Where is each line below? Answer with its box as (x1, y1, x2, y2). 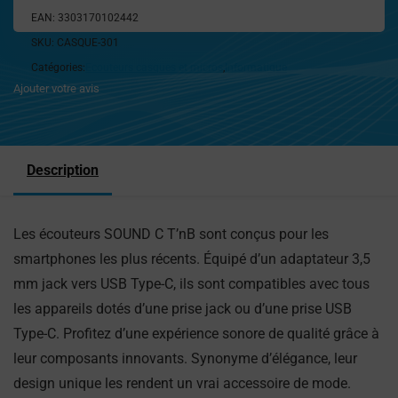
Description (27, 162, 99, 179)
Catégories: (31, 61, 85, 74)
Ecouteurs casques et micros (85, 61, 223, 74)
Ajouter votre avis (13, 82, 99, 95)
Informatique (225, 61, 287, 74)
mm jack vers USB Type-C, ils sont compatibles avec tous (13, 275, 370, 292)
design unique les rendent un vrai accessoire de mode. (13, 375, 351, 392)
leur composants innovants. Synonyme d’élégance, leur (13, 350, 357, 367)
